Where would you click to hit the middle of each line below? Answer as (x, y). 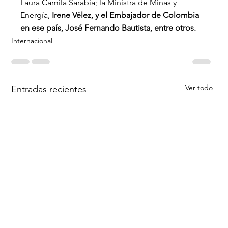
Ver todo (199, 88)
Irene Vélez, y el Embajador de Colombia (126, 15)
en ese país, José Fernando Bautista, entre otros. (108, 28)
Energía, (35, 15)
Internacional (32, 41)
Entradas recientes (49, 89)
